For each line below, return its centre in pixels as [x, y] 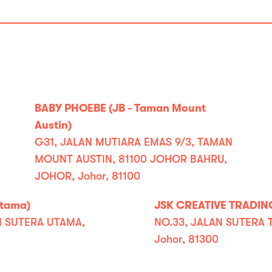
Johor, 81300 [186, 239]
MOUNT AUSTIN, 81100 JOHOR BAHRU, [131, 159]
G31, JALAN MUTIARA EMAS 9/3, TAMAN [134, 142]
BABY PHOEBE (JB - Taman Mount [121, 108]
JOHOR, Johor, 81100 [88, 176]
